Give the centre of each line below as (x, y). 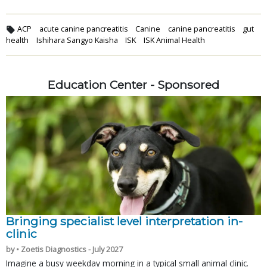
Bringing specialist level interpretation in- (124, 221)
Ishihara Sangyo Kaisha (77, 40)
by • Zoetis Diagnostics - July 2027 (64, 249)
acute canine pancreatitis (83, 29)
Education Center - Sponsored (133, 85)
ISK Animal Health (174, 40)
